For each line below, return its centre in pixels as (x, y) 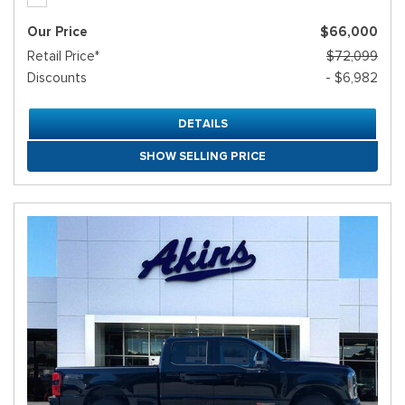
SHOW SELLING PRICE (202, 156)
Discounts (57, 78)
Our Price (57, 32)
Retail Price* (63, 57)
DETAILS (202, 124)
